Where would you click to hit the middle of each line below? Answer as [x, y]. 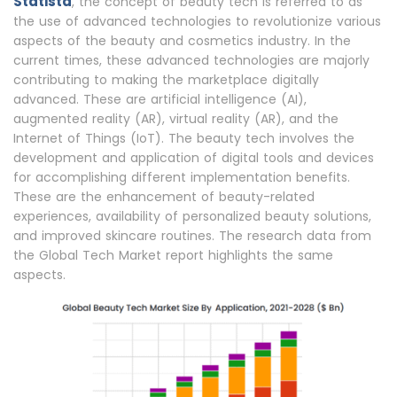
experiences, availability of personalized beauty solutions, [192, 216]
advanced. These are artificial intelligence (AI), [160, 99]
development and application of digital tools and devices [194, 158]
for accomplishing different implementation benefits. [182, 177]
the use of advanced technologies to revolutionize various [197, 21]
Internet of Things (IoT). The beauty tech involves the [184, 138]
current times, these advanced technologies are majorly [191, 60]
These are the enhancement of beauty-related [164, 197]
